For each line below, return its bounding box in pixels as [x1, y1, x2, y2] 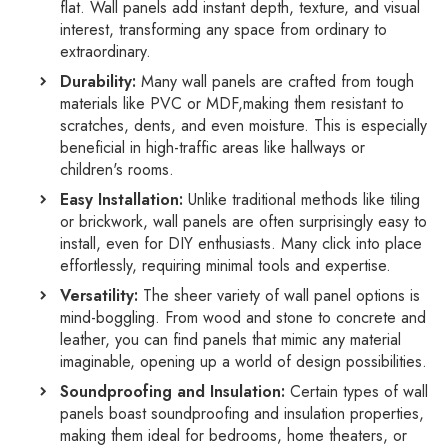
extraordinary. [60, 39, 151, 63]
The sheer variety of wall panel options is [138, 283, 420, 307]
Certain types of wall [285, 379, 428, 403]
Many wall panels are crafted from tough [136, 69, 414, 93]
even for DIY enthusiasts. [101, 231, 276, 255]
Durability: [60, 69, 136, 93]
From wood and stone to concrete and [160, 305, 426, 329]
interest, [60, 17, 114, 41]
